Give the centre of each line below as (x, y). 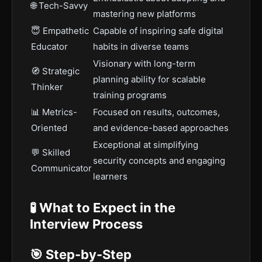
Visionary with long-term (144, 63)
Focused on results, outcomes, (156, 112)
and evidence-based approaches (161, 128)
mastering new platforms (144, 14)
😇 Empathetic (60, 31)
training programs (130, 95)
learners (110, 176)
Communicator (61, 168)
